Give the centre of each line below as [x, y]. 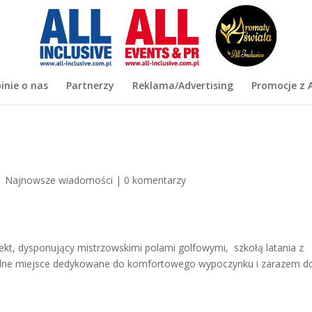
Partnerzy [90, 85]
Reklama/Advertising [182, 85]
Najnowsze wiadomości [59, 180]
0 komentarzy [155, 180]
